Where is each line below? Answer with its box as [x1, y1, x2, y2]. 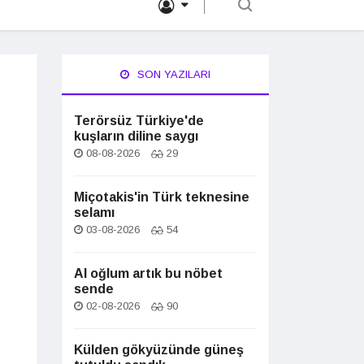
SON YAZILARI [134, 68, 210, 80]
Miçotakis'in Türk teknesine [74, 190, 249, 204]
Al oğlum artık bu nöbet [74, 266, 223, 280]
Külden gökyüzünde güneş [74, 343, 244, 357]
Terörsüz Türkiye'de [74, 114, 204, 128]
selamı [74, 206, 115, 219]
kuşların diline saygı [74, 129, 198, 143]
